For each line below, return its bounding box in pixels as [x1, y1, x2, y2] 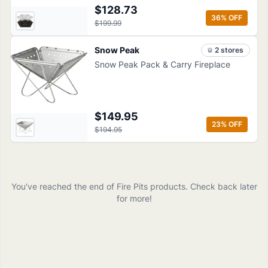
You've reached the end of [11, 181, 117, 191]
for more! [116, 193, 152, 203]
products [150, 181, 185, 191]
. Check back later [185, 181, 257, 191]
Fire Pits [116, 181, 148, 191]
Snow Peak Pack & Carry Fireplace [95, 59, 230, 69]
